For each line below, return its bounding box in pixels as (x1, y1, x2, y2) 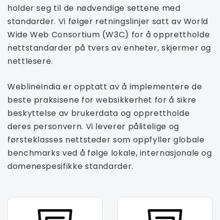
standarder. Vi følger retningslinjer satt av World (7, 16, 209, 27)
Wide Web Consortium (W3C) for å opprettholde (7, 29, 210, 40)
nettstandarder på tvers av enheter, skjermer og (7, 42, 212, 54)
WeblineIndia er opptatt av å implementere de (7, 81, 202, 92)
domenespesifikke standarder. (7, 161, 134, 172)
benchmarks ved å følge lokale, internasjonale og (7, 147, 212, 159)
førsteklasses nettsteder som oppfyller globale (7, 134, 205, 145)
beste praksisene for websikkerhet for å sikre (7, 94, 196, 106)
